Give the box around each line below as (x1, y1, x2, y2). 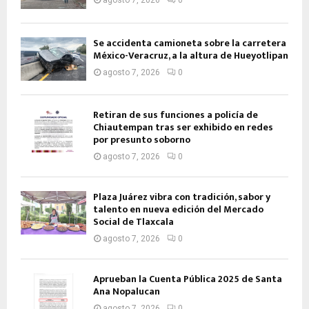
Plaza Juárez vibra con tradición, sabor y (93, 189, 270, 206)
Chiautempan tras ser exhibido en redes (93, 119, 273, 136)
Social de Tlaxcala (93, 214, 174, 230)
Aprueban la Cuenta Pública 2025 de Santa (93, 271, 282, 288)
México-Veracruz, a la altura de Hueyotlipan (93, 47, 288, 63)
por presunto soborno (93, 132, 190, 148)
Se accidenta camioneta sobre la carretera (93, 34, 286, 51)
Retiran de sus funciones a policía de (93, 107, 258, 123)
